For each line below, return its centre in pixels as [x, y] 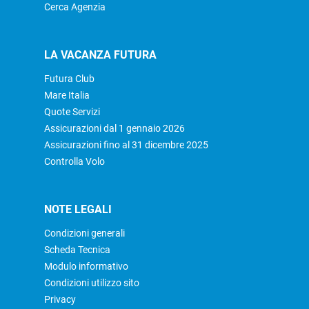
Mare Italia [67, 95]
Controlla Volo [74, 161]
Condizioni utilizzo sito [92, 282]
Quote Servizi [72, 111]
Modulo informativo [86, 266]
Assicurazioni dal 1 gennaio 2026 [114, 128]
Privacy [60, 299]
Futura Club [69, 78]
